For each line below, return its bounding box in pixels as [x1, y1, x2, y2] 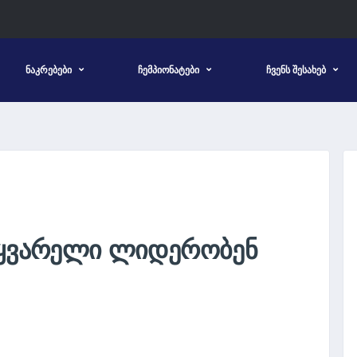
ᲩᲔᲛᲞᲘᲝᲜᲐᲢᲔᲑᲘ [138, 64, 200, 76]
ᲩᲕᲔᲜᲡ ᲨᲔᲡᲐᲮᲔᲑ [265, 64, 326, 76]
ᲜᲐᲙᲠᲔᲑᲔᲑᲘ [25, 64, 72, 76]
